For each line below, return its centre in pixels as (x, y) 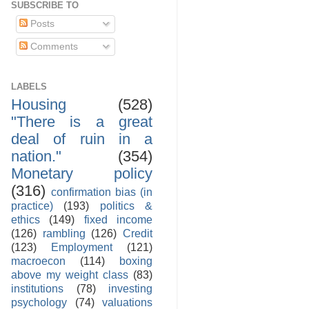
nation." (36, 157)
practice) (32, 206)
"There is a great (82, 122)
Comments (52, 46)
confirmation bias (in (102, 192)
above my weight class (70, 275)
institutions (37, 289)
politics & (126, 206)
